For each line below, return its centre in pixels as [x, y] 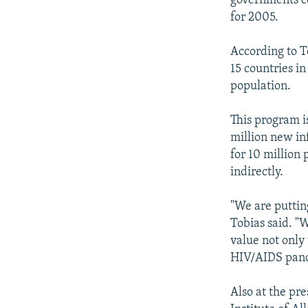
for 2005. [255, 18]
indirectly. [257, 173]
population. [261, 87]
